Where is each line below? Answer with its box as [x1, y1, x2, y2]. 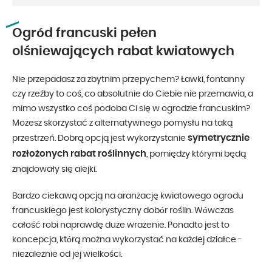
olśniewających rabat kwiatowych [12, 45, 234, 58]
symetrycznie [188, 134, 250, 143]
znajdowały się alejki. [12, 165, 97, 174]
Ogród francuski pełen [12, 27, 157, 40]
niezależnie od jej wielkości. [12, 250, 122, 259]
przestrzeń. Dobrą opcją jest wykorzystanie [12, 134, 188, 143]
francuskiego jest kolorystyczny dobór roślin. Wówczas [12, 206, 234, 216]
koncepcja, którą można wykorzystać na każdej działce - [12, 236, 242, 245]
